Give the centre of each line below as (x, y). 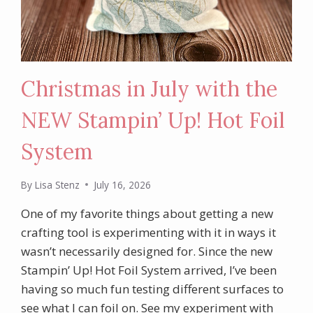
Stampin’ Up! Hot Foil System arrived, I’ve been (149, 270)
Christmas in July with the (150, 89)
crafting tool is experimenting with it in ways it (149, 232)
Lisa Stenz (57, 184)
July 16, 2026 (122, 184)
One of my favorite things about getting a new (147, 213)
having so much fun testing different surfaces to (153, 289)
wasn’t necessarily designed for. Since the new (147, 251)
